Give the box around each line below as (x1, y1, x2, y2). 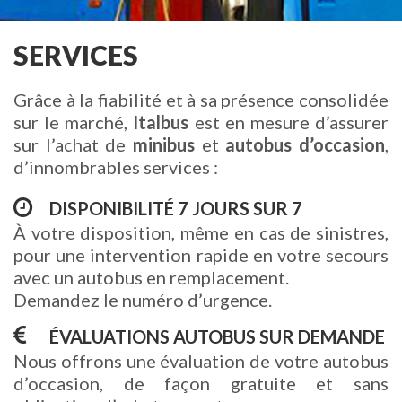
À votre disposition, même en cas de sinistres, (13, 222, 389, 243)
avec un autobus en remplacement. (13, 267, 289, 288)
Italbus (133, 111, 189, 133)
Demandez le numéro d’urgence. (13, 289, 272, 310)
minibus (133, 134, 195, 155)
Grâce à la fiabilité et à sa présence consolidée (13, 89, 389, 110)
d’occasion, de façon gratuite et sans (13, 372, 389, 394)
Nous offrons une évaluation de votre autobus (13, 350, 389, 371)
